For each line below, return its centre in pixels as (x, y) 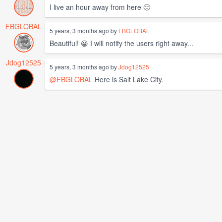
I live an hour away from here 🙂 (100, 7)
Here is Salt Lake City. (128, 79)
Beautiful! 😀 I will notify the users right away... (121, 43)
